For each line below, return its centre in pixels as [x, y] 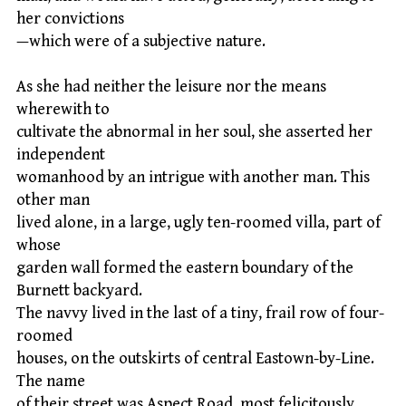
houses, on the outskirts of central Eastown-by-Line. [195, 359]
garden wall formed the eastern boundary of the [185, 268]
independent [61, 155]
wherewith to [63, 110]
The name [51, 382]
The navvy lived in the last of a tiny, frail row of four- [200, 314]
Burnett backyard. [79, 291]
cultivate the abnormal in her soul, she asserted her [194, 132]
